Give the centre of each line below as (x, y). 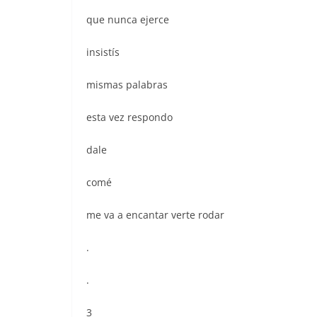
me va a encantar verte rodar (155, 214)
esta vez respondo (129, 117)
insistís (103, 52)
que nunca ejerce (128, 19)
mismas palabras (127, 84)
